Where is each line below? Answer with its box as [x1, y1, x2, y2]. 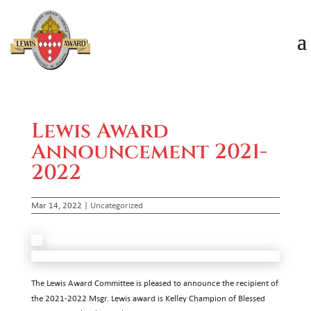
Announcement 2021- [31, 137, 267, 166]
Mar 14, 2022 [31, 199, 82, 210]
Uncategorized [90, 199, 143, 210]
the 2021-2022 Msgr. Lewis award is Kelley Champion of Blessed [31, 292, 265, 303]
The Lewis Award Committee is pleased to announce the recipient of [31, 277, 278, 288]
